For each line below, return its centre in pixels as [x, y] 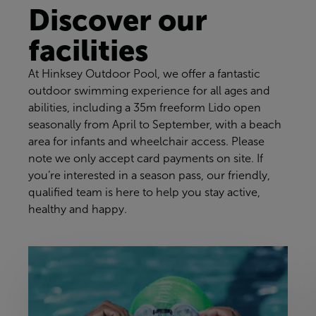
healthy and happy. [78, 209]
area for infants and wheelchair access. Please [146, 142]
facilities [88, 51]
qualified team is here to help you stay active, [144, 193]
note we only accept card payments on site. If [146, 159]
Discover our [118, 20]
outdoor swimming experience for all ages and [149, 91]
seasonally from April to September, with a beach [155, 125]
